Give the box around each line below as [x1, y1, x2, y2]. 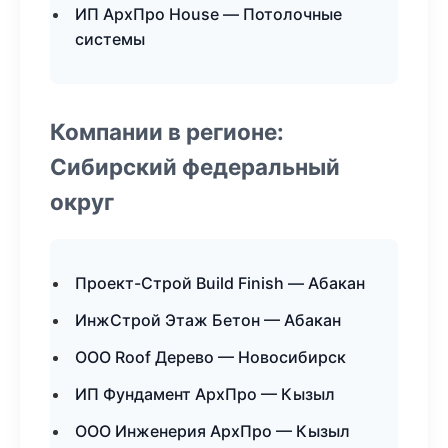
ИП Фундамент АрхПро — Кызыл [75, 384, 335, 404]
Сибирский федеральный [50, 153, 340, 180]
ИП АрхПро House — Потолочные [75, 4, 342, 24]
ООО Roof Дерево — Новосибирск [75, 347, 346, 367]
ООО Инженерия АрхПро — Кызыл [75, 421, 350, 441]
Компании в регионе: [50, 118, 284, 145]
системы [75, 29, 145, 49]
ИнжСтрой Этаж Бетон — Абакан [75, 310, 341, 330]
